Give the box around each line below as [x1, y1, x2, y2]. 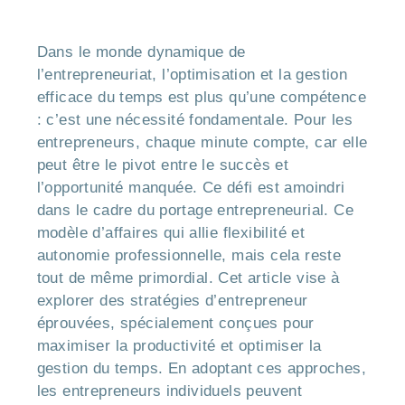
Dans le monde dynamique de [36, 43, 246, 61]
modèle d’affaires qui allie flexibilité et [36, 224, 306, 242]
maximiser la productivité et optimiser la [36, 337, 322, 355]
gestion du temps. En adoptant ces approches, [36, 360, 367, 378]
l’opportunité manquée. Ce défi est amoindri [36, 179, 345, 197]
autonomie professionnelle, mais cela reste [36, 247, 342, 265]
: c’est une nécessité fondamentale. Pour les [36, 111, 353, 129]
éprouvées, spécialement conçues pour [36, 315, 315, 333]
